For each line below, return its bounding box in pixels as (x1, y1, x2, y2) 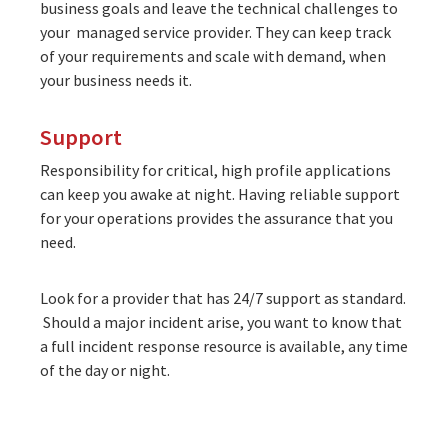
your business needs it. (40, 69, 195, 90)
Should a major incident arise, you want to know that (40, 311, 402, 332)
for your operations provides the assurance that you (40, 207, 393, 228)
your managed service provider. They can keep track (40, 21, 391, 42)
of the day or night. (40, 359, 173, 380)
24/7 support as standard (233, 287, 403, 308)
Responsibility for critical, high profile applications (40, 159, 391, 180)
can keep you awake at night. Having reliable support (40, 183, 400, 204)
